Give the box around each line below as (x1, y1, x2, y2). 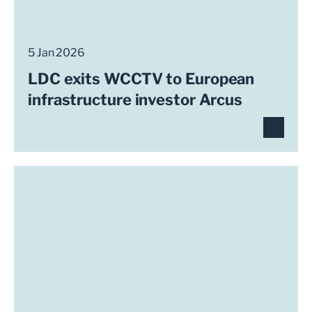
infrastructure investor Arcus (28, 91, 243, 109)
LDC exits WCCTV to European (28, 70, 255, 88)
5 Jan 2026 (28, 46, 85, 59)
